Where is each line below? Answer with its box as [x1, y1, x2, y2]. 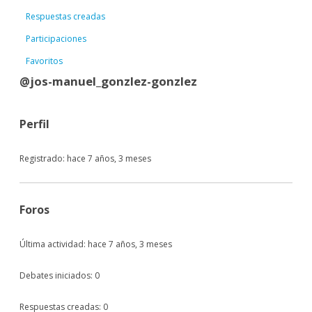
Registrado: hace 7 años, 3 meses [19, 152, 151, 164]
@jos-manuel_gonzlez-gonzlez [19, 72, 197, 89]
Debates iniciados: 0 [19, 269, 100, 281]
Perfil [19, 116, 49, 132]
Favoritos [26, 54, 63, 67]
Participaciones [26, 32, 86, 45]
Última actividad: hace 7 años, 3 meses [19, 237, 172, 250]
